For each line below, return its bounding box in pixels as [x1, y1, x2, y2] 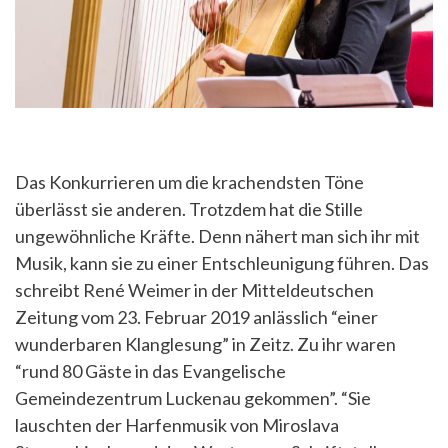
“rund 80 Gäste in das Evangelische [15, 360, 286, 382]
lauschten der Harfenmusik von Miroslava [15, 414, 339, 436]
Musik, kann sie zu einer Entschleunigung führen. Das [15, 252, 429, 274]
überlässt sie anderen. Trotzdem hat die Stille [15, 198, 363, 220]
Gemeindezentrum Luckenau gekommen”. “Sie [15, 387, 371, 409]
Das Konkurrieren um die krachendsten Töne [15, 171, 364, 193]
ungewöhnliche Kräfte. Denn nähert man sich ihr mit [15, 225, 420, 247]
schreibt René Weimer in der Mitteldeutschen [15, 279, 374, 301]
